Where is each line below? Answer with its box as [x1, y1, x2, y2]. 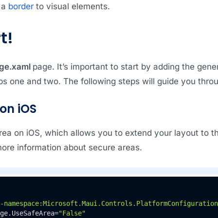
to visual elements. [33, 1, 110, 11]
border [8, 1, 34, 11]
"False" [58, 209, 86, 217]
